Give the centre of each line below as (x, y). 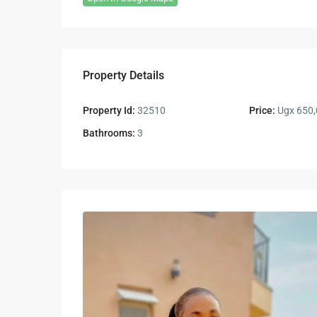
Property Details (123, 76)
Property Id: (109, 111)
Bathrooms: (109, 133)
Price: (262, 111)
